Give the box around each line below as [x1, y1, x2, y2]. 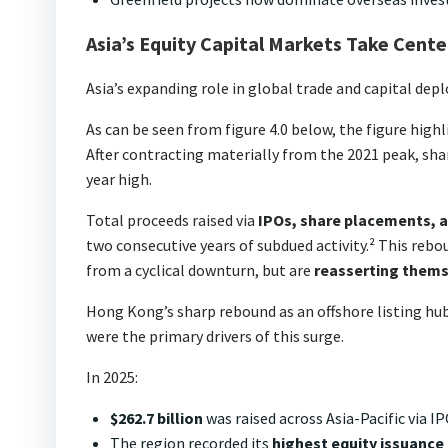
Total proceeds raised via [86, 209, 258, 230]
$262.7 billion [110, 407, 206, 428]
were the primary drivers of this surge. [86, 325, 344, 346]
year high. [86, 168, 152, 189]
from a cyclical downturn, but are [86, 259, 314, 280]
